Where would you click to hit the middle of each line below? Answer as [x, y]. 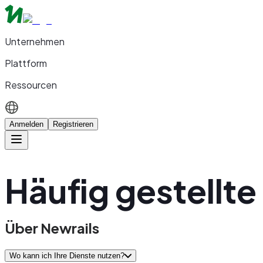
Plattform [26, 63]
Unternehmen [35, 41]
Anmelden [26, 124]
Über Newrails [52, 228]
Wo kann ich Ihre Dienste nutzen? [67, 256]
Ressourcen [31, 85]
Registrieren [73, 124]
